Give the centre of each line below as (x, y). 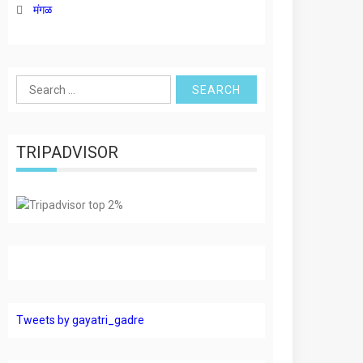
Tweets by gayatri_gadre (81, 320)
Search (35, 84)
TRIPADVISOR (68, 152)
